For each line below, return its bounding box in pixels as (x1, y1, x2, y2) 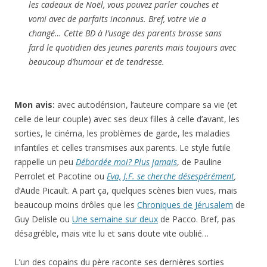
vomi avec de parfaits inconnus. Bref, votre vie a (29, 13, 206, 25)
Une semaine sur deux (72, 213, 158, 225)
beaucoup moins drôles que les (14, 199, 137, 211)
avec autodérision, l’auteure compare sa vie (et (57, 99, 237, 111)
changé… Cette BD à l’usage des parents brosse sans (29, 27, 222, 39)
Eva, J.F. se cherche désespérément (107, 170, 234, 182)
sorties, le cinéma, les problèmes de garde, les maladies (14, 128, 230, 139)
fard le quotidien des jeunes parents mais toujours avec (29, 42, 236, 54)
